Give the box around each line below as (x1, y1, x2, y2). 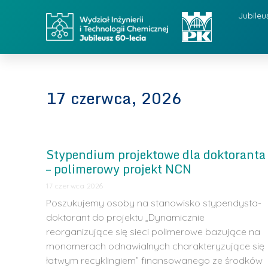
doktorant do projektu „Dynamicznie (46, 211, 205, 223)
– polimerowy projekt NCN (46, 159, 192, 179)
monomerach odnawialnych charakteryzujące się (46, 240, 265, 252)
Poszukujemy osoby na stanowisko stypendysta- (46, 197, 262, 209)
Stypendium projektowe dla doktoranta (46, 145, 266, 165)
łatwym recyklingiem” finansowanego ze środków (46, 254, 263, 266)
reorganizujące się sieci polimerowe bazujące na (46, 226, 261, 237)
